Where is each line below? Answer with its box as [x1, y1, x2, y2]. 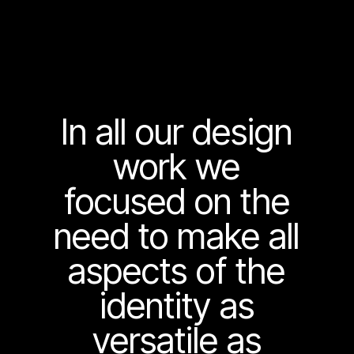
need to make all [54, 214, 300, 258]
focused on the [63, 179, 290, 223]
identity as [99, 284, 254, 327]
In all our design [61, 110, 293, 153]
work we [113, 145, 241, 188]
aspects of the [68, 249, 286, 292]
